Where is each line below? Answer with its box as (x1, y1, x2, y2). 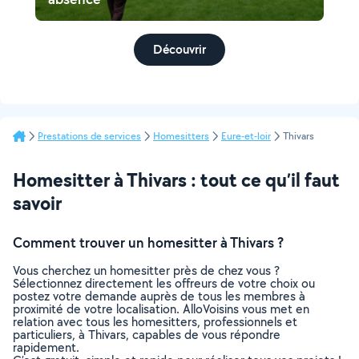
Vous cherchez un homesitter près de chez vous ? (13, 262, 280, 279)
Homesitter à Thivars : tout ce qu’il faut (13, 167, 340, 192)
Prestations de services (38, 129, 141, 143)
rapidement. (13, 339, 79, 356)
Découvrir (153, 41, 206, 58)
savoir (13, 190, 62, 216)
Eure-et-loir (221, 129, 271, 143)
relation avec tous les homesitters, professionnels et (13, 313, 297, 330)
